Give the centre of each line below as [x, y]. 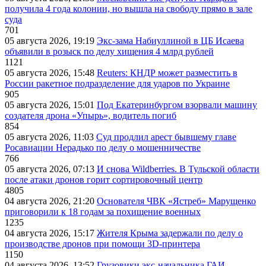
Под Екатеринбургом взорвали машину [177, 105]
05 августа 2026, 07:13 [51, 169]
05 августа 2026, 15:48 [51, 73]
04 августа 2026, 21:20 [51, 201]
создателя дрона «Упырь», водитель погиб [91, 116]
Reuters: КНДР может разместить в [167, 73]
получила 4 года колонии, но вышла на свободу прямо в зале [129, 9]
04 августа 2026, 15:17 [51, 233]
